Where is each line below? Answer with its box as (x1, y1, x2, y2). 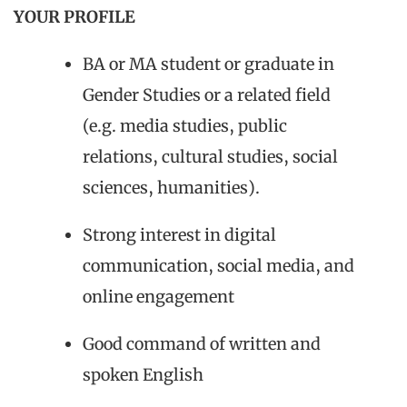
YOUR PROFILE (14, 5, 135, 27)
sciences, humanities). (83, 176, 260, 198)
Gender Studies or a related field (83, 84, 331, 105)
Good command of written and (83, 333, 321, 354)
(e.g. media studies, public (83, 114, 287, 136)
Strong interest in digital (83, 223, 276, 245)
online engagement (83, 285, 234, 307)
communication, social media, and (83, 254, 354, 276)
